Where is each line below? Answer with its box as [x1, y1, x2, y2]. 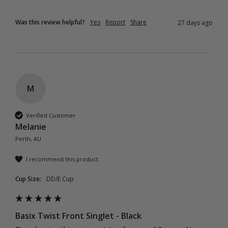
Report [105, 18, 125, 27]
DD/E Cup [51, 175, 74, 184]
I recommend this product [26, 155, 98, 163]
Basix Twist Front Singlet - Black [15, 210, 141, 222]
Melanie [15, 121, 46, 133]
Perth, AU [15, 135, 41, 143]
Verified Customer [26, 111, 76, 119]
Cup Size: [15, 175, 41, 184]
